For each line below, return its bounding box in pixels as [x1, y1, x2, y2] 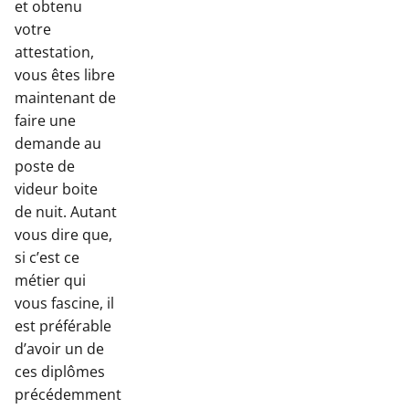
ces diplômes [15, 362, 105, 382]
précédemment [15, 384, 121, 404]
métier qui [15, 270, 86, 290]
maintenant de [15, 88, 116, 108]
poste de [15, 156, 75, 176]
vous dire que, [15, 225, 112, 245]
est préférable [15, 316, 111, 336]
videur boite [15, 179, 98, 199]
